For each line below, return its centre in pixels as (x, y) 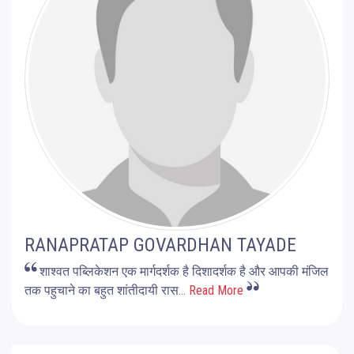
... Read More (211, 290)
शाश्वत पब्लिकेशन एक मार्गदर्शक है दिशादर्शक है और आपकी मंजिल (184, 271)
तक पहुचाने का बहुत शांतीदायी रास (102, 290)
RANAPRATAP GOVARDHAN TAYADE (160, 245)
